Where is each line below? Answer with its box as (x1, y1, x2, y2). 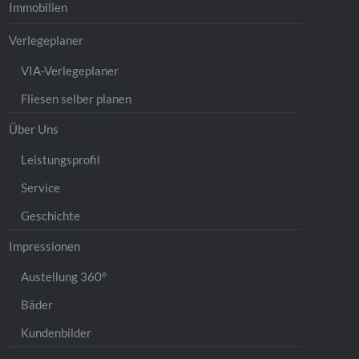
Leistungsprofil (21, 151, 101, 167)
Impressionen (9, 238, 81, 253)
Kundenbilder (21, 325, 92, 340)
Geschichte (21, 208, 81, 223)
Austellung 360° (21, 268, 107, 284)
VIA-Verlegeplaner (21, 63, 119, 78)
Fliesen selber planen (21, 91, 132, 106)
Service (21, 179, 61, 195)
